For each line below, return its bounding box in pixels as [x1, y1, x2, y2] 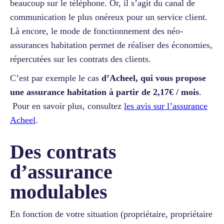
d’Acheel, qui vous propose [101, 72, 206, 83]
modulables [10, 180, 107, 203]
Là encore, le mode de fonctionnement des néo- [10, 25, 183, 36]
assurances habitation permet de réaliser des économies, [10, 39, 212, 50]
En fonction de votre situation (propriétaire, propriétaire [10, 208, 212, 219]
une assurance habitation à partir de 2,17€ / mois [10, 86, 199, 97]
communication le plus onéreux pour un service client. [10, 11, 207, 22]
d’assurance [10, 160, 112, 183]
